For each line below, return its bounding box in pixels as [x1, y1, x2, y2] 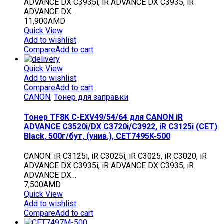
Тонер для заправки [54, 92, 128, 102]
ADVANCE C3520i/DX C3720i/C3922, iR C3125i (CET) [24, 121, 217, 131]
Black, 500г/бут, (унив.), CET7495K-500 [24, 131, 170, 141]
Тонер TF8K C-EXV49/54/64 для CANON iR [24, 112, 183, 122]
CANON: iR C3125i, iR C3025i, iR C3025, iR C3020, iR [24, 151, 207, 161]
